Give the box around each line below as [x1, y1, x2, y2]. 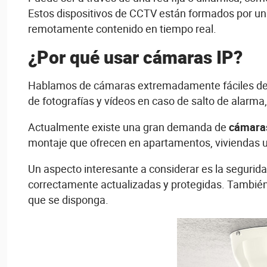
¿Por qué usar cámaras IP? [28, 45, 243, 69]
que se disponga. [28, 193, 108, 207]
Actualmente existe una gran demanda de [28, 120, 229, 134]
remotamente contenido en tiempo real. [28, 21, 216, 36]
